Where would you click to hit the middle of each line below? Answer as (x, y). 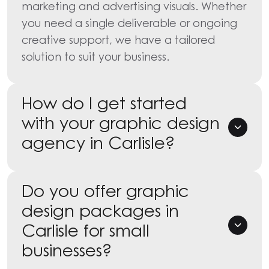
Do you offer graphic (105, 190)
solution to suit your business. (95, 56)
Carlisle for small (86, 230)
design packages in (100, 210)
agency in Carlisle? (98, 142)
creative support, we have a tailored (118, 40)
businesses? (67, 250)
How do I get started (104, 103)
